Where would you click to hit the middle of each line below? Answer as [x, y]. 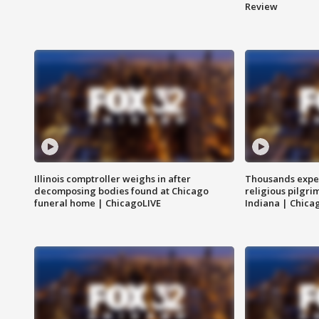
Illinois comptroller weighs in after [113, 179]
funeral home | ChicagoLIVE [98, 203]
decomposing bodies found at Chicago [121, 191]
